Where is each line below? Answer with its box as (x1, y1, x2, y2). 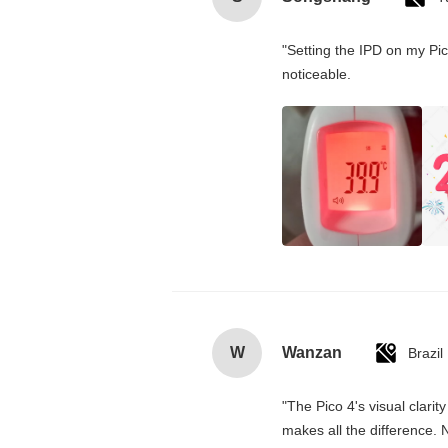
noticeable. (282, 65, 351, 82)
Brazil (408, 344, 443, 361)
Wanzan (282, 343, 342, 361)
